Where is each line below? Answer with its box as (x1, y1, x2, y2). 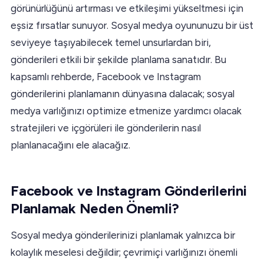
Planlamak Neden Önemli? (11, 199, 179, 217)
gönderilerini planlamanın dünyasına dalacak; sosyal (11, 87, 235, 100)
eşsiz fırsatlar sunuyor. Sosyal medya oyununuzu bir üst (11, 19, 253, 31)
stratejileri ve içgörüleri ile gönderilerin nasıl (11, 121, 201, 134)
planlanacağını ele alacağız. (11, 138, 130, 151)
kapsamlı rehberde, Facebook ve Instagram (11, 70, 201, 82)
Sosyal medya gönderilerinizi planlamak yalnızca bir (11, 229, 235, 241)
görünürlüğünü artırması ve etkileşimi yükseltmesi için (11, 2, 243, 14)
